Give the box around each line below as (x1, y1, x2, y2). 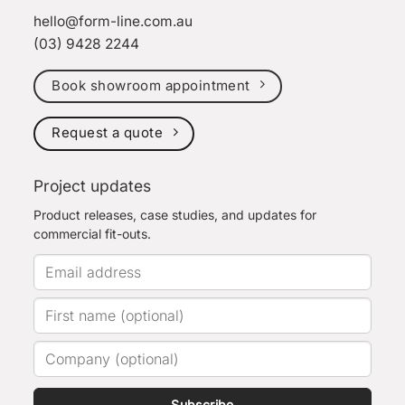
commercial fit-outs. (33, 226, 152, 241)
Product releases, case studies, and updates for (33, 207, 317, 222)
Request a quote (52, 124, 164, 142)
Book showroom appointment (52, 76, 250, 94)
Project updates (33, 176, 152, 195)
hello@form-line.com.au (33, 12, 193, 30)
